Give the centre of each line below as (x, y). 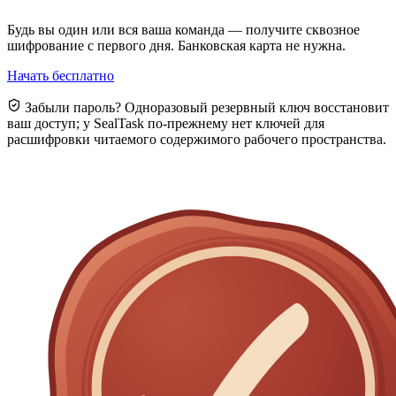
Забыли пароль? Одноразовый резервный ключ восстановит (205, 108)
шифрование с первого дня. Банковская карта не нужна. (176, 46)
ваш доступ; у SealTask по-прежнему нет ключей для (166, 124)
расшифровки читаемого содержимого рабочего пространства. (197, 140)
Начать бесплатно (61, 76)
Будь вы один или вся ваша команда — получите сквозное (183, 30)
